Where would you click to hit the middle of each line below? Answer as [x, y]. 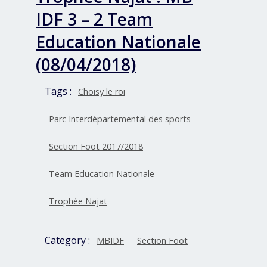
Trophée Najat [78, 201]
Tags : [59, 91]
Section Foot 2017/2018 [96, 147]
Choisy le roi [102, 92]
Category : [69, 240]
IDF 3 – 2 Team [94, 19]
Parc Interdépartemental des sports [120, 119]
